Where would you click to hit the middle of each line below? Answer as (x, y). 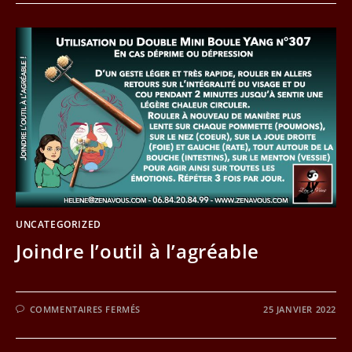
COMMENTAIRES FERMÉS (85, 310)
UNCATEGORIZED (59, 225)
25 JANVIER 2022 (300, 310)
